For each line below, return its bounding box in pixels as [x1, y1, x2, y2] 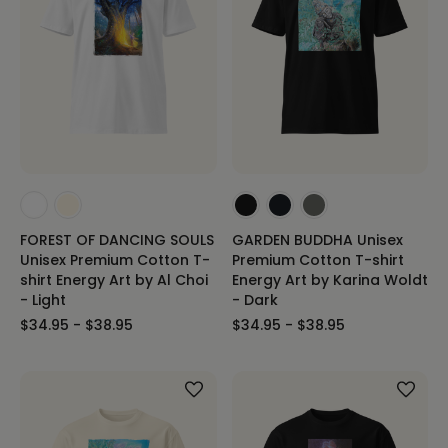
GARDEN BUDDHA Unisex [231, 230, 403, 250]
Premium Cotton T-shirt [231, 250, 404, 270]
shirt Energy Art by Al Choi [20, 270, 208, 290]
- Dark [231, 290, 278, 310]
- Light [20, 290, 66, 310]
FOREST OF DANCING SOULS [20, 230, 214, 250]
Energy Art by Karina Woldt [231, 270, 428, 290]
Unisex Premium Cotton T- [20, 250, 210, 270]
